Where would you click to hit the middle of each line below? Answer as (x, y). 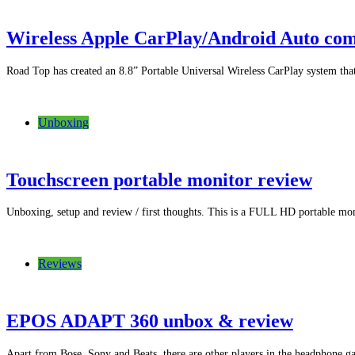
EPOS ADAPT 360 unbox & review (150, 321)
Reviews (60, 264)
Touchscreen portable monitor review (159, 179)
